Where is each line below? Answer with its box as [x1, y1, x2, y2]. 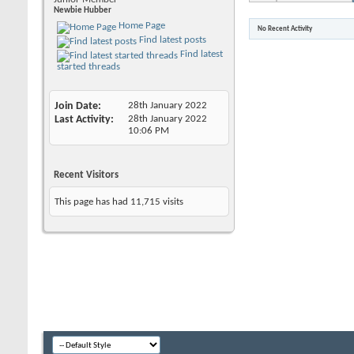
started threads [57, 61, 120, 72]
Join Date [55, 100, 98, 112]
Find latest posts [137, 34, 206, 45]
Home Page [116, 20, 165, 31]
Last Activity [55, 113, 111, 126]
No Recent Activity [258, 24, 312, 32]
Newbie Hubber [54, 6, 111, 15]
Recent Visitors [54, 169, 119, 180]
